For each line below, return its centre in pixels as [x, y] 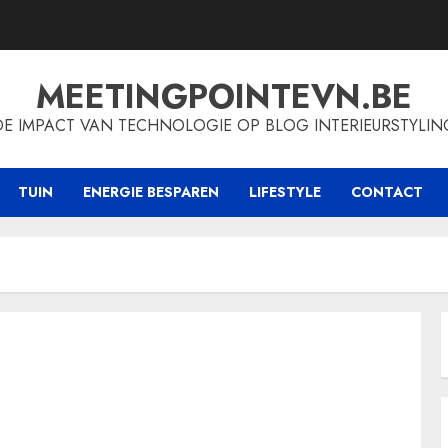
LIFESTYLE [285, 192]
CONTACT [387, 192]
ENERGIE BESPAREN [151, 192]
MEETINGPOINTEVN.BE [224, 96]
